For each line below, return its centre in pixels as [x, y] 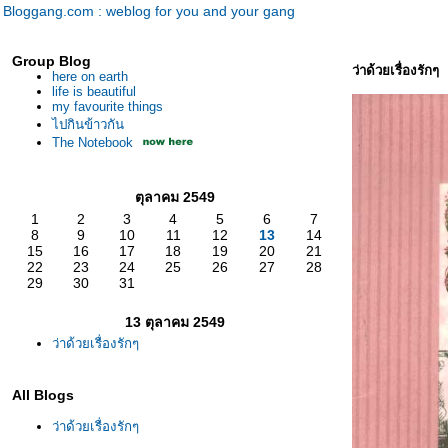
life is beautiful [94, 91]
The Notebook [92, 142]
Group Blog [51, 61]
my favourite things [107, 106]
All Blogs [43, 395]
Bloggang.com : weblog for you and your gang [149, 11]
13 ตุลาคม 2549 [174, 322]
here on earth [90, 76]
